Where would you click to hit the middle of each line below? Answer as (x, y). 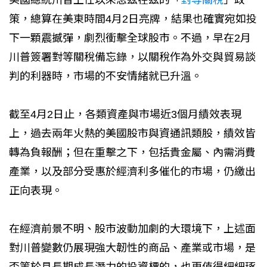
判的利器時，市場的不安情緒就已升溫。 (105, 76)
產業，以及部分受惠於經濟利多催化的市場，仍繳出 (132, 171)
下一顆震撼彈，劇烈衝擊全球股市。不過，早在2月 (130, 38)
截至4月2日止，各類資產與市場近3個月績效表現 (125, 114)
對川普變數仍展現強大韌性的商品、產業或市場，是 (132, 248)
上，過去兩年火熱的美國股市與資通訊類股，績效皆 (132, 133)
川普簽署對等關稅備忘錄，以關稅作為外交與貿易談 (132, 57)
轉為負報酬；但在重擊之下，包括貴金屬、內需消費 (132, 152)
